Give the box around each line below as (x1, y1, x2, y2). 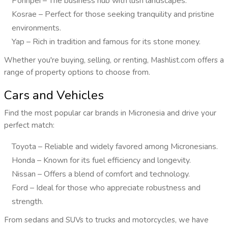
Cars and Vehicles (4, 87, 104, 104)
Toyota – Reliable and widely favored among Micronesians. (11, 141, 218, 153)
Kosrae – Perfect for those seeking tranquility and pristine (11, 9, 214, 20)
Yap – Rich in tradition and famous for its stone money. (11, 36, 201, 48)
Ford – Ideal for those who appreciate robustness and (11, 182, 201, 194)
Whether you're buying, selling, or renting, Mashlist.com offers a (4, 55, 224, 66)
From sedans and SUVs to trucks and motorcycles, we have (4, 215, 209, 225)
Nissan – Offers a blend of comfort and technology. (11, 168, 190, 180)
